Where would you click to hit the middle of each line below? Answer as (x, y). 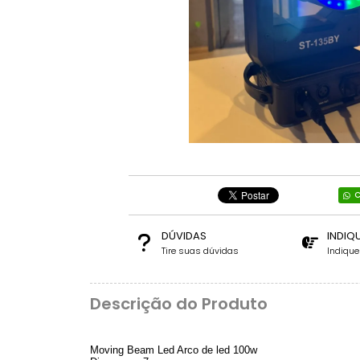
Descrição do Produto (179, 304)
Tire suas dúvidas (200, 251)
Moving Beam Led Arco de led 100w (174, 350)
